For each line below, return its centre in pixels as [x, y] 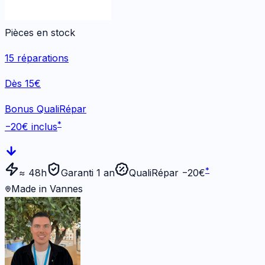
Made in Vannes [47, 189]
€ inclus [40, 127]
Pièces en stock [40, 33]
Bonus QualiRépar [46, 109]
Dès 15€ [23, 84]
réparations [41, 58]
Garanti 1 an [88, 173]
